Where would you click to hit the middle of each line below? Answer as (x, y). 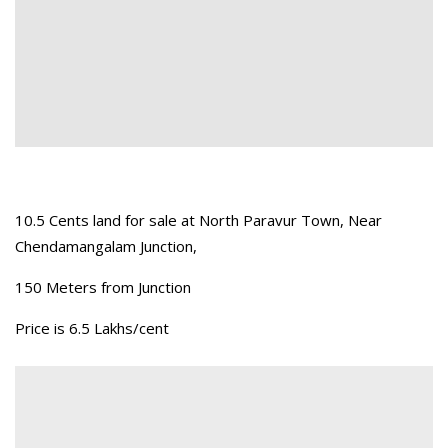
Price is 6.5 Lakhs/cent (92, 328)
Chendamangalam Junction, (106, 246)
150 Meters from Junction (103, 287)
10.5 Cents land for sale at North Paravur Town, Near (198, 220)
